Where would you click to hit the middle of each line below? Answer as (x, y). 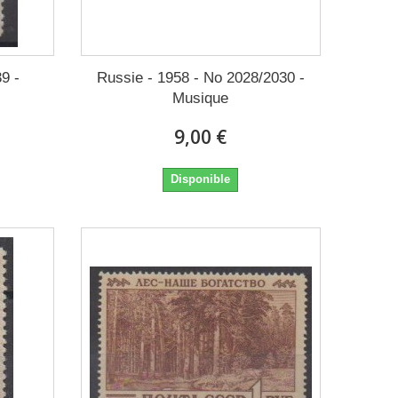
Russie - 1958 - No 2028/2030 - (200, 77)
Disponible (201, 179)
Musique (201, 98)
